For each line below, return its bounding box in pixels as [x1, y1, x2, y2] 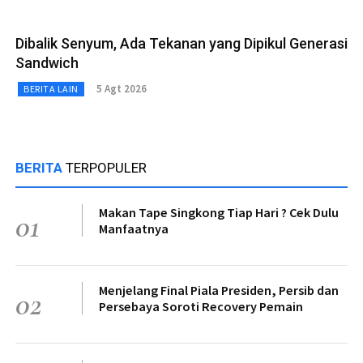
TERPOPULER [66, 159, 147, 176]
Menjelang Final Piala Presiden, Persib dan [99, 281, 339, 298]
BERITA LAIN [23, 82, 79, 95]
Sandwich [15, 53, 79, 71]
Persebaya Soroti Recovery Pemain [99, 297, 303, 314]
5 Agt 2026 [96, 82, 147, 96]
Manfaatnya [99, 220, 169, 237]
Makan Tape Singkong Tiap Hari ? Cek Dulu [99, 203, 339, 220]
